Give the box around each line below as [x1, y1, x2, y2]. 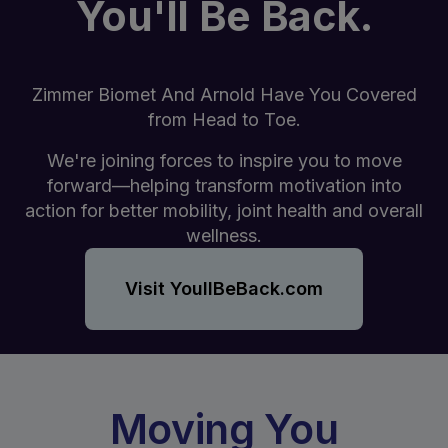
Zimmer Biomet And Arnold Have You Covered [31, 84, 417, 105]
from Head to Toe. [147, 109, 301, 130]
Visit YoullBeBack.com [125, 278, 323, 299]
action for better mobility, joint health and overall [25, 200, 423, 221]
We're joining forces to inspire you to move [46, 150, 402, 171]
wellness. [186, 225, 262, 246]
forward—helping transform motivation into [46, 175, 402, 196]
